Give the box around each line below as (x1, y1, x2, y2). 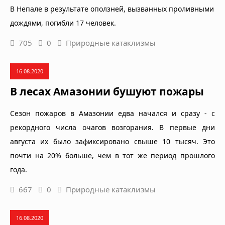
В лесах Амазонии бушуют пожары (10, 84, 204, 98)
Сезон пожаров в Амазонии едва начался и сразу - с (10, 108, 215, 118)
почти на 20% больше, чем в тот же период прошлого (10, 150, 215, 160)
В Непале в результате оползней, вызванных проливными (10, 4, 214, 14)
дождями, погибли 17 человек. (10, 18, 116, 28)
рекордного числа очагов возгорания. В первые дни (10, 122, 215, 132)
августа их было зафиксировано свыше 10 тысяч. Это (10, 136, 215, 146)
